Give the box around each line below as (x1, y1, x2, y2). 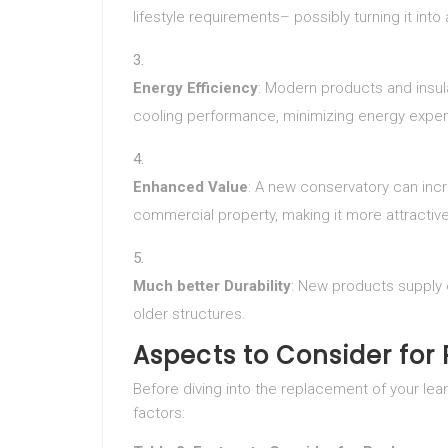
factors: (133, 404, 185, 422)
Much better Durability (133, 277, 291, 295)
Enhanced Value (133, 178, 248, 196)
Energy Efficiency (133, 79, 258, 97)
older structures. (133, 305, 246, 323)
